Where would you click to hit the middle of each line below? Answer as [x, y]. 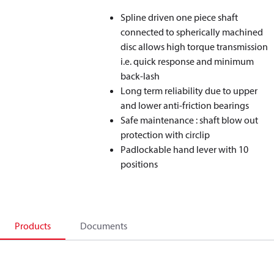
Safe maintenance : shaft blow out [190, 120]
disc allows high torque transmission [194, 46]
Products [33, 226]
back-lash [140, 76]
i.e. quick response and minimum [187, 61]
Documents [104, 226]
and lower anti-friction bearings [185, 105]
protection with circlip [165, 135]
